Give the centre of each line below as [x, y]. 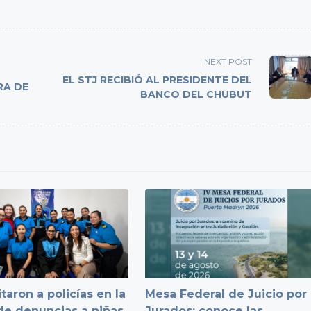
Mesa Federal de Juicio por [226, 294]
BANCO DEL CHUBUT [196, 94]
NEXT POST [228, 61]
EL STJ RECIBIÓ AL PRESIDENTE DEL [158, 79]
